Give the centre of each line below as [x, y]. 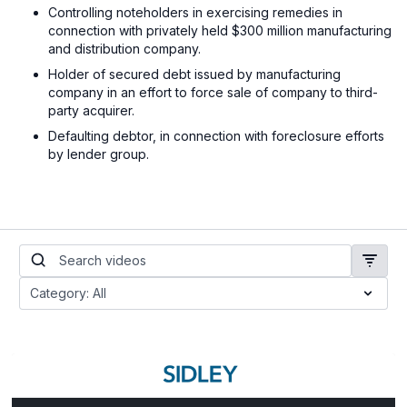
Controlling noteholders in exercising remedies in [196, 12]
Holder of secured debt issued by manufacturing [195, 74]
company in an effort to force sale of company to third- [213, 92]
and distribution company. [125, 48]
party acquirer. [92, 110]
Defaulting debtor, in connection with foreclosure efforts [217, 135]
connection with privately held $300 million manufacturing [220, 30]
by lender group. [99, 154]
